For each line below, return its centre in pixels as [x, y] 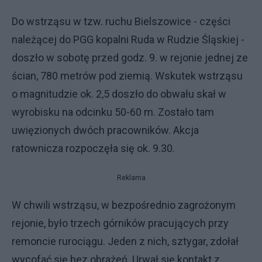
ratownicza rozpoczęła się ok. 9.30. [93, 148]
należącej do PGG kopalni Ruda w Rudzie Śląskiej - [128, 39]
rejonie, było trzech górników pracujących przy [120, 223]
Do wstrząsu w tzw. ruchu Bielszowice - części [121, 21]
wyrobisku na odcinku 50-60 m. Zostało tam [113, 112]
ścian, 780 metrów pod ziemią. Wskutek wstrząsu [127, 76]
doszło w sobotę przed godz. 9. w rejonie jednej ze [130, 58]
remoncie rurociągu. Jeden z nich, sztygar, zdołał [125, 241]
